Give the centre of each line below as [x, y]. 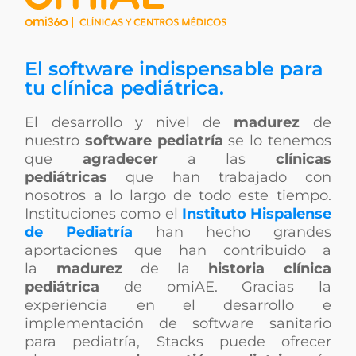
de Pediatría [79, 232]
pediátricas [66, 177]
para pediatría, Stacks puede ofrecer [178, 342]
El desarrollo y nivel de [130, 122]
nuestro [55, 141]
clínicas [303, 159]
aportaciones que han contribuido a [178, 250]
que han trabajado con [219, 177]
